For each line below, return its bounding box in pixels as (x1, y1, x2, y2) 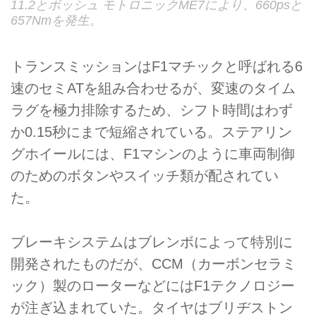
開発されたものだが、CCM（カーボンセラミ (11, 255, 296, 272)
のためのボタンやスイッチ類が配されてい (11, 168, 279, 184)
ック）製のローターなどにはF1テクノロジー (11, 277, 295, 293)
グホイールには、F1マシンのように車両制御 (11, 146, 295, 162)
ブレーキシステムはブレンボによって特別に (11, 233, 293, 250)
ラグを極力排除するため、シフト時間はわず (11, 102, 293, 119)
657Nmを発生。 (11, 13, 102, 28)
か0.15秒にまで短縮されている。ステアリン (11, 124, 292, 140)
